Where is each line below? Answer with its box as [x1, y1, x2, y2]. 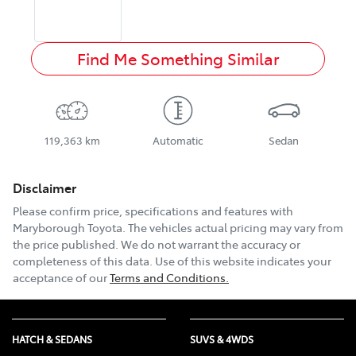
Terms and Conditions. [110, 269, 229, 286]
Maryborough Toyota [13, 219, 122, 236]
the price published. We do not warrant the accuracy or [13, 236, 300, 253]
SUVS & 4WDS [190, 333, 253, 346]
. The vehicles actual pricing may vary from [122, 219, 343, 236]
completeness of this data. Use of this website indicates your [13, 253, 331, 269]
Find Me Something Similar [76, 48, 280, 70]
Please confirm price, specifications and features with [13, 203, 293, 219]
